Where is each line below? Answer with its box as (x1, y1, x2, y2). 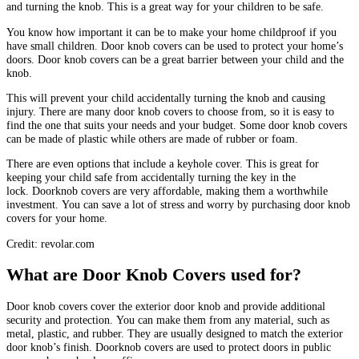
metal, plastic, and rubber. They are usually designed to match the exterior (6, 326, 343, 340)
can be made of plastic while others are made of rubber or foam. (6, 131, 298, 145)
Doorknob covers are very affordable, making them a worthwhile (32, 184, 328, 198)
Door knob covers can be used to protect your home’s (101, 38, 343, 52)
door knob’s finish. (6, 340, 92, 353)
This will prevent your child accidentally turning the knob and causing (6, 91, 325, 104)
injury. (6, 104, 36, 118)
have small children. (6, 38, 98, 52)
